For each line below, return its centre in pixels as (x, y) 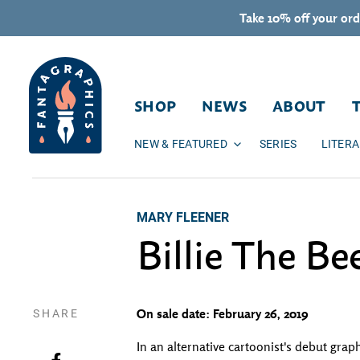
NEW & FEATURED (181, 143)
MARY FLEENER (183, 217)
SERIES (278, 143)
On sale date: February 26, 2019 (223, 313)
